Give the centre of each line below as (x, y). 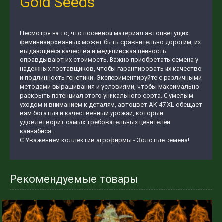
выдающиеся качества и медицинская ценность (93, 51)
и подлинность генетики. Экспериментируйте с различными (111, 78)
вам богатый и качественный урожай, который (91, 113)
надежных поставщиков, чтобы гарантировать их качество (111, 69)
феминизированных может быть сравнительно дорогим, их (110, 42)
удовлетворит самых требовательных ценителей (95, 122)
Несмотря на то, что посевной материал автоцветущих (104, 33)
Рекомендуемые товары (74, 179)
